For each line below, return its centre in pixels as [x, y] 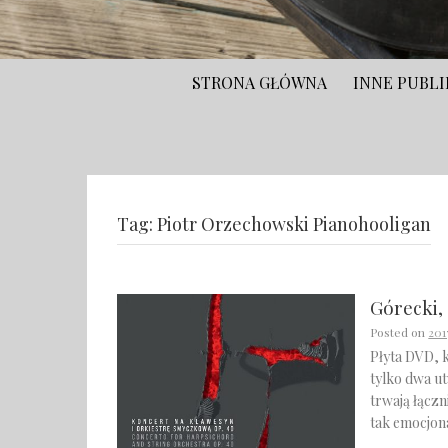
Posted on [399, 332]
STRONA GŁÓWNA [259, 82]
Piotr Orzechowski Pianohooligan [294, 224]
